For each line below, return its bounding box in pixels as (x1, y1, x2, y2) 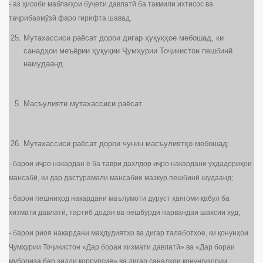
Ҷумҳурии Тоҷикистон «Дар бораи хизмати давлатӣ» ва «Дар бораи (9, 243, 235, 252)
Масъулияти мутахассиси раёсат (23, 99, 142, 109)
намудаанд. (23, 59, 65, 69)
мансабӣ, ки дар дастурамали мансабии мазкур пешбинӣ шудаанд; (9, 174, 233, 183)
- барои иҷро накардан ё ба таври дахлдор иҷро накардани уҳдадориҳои (9, 160, 252, 168)
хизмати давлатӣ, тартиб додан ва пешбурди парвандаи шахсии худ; (9, 208, 240, 217)
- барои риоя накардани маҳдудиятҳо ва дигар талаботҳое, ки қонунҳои (9, 229, 248, 238)
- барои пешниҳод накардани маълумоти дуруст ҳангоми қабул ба (9, 194, 230, 203)
